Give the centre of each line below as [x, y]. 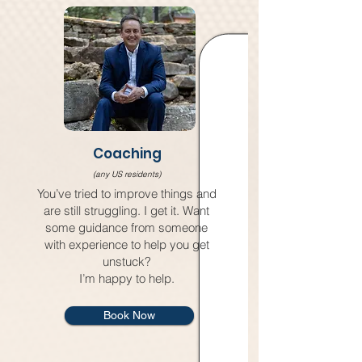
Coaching [127, 154]
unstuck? [126, 261]
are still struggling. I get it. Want [126, 210]
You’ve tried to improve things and [126, 194]
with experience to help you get [126, 244]
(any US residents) [127, 174]
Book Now [129, 315]
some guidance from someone [126, 227]
